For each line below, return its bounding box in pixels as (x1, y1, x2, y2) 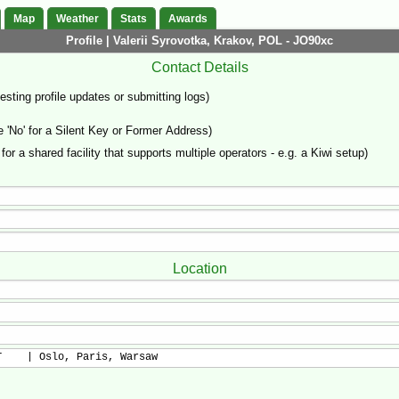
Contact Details (151, 59, 248, 75)
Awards (168, 12, 208, 26)
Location (172, 260, 227, 276)
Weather (56, 12, 99, 26)
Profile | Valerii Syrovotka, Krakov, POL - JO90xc (66, 34, 333, 48)
